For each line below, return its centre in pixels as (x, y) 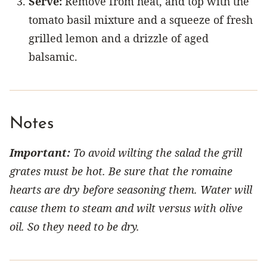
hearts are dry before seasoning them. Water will (131, 189)
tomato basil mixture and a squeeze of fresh (141, 19)
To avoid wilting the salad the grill (156, 152)
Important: (40, 152)
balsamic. (53, 56)
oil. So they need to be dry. (74, 226)
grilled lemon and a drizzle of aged (119, 38)
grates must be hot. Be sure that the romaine (121, 171)
